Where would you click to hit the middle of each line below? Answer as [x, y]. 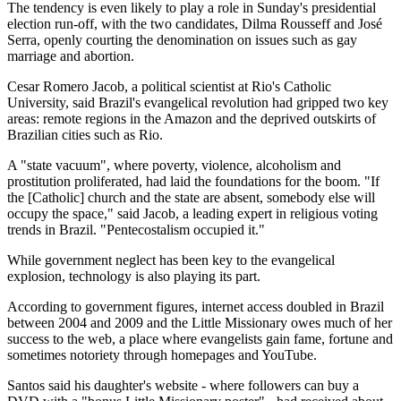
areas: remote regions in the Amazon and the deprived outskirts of [192, 119]
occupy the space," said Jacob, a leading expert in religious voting [192, 214]
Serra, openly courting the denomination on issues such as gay [182, 40]
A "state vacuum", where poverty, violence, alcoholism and [174, 166]
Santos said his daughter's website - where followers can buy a [183, 386]
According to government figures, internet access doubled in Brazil [196, 307]
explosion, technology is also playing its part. [134, 277]
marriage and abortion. [71, 56]
